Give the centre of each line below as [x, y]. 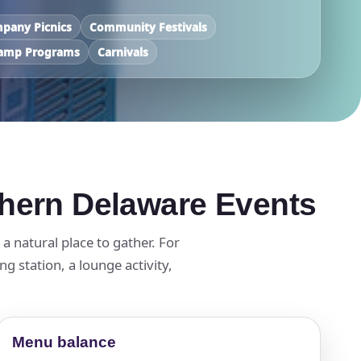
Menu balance [64, 342]
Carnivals [123, 52]
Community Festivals [149, 27]
